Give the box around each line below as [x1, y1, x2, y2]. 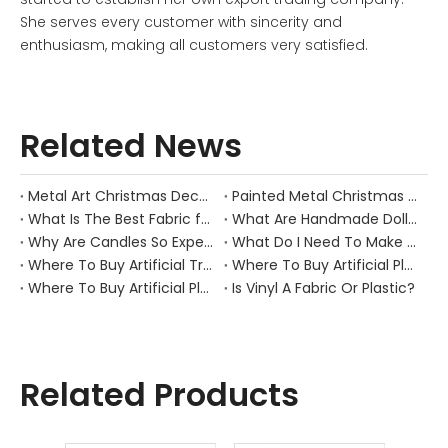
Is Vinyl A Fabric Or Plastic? [232, 278, 415, 299]
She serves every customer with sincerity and [20, 12, 342, 33]
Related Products [20, 372, 299, 418]
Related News [20, 123, 242, 169]
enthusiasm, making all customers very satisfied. [20, 35, 368, 56]
